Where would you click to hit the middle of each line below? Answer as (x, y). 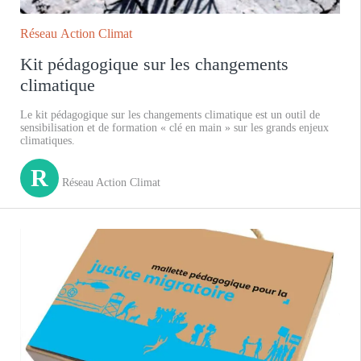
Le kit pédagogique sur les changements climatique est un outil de (170, 114)
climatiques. (48, 140)
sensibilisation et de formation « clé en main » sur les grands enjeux (174, 127)
